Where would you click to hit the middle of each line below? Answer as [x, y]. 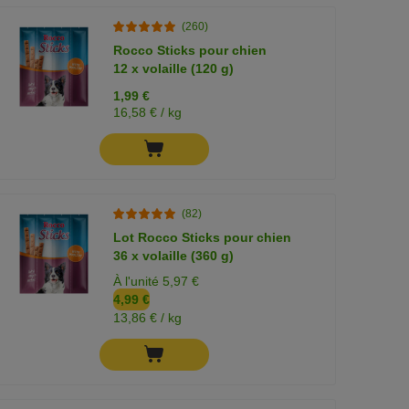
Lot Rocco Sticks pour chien [203, 237]
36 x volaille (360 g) [174, 255]
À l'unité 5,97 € [157, 281]
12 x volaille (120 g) [174, 68]
